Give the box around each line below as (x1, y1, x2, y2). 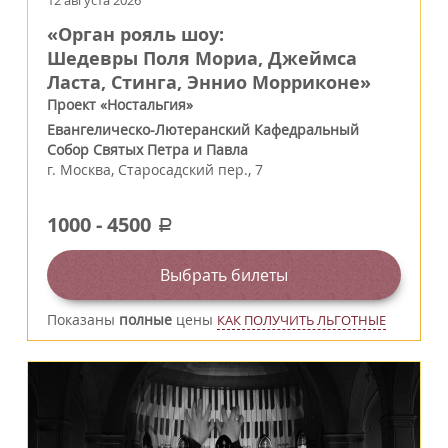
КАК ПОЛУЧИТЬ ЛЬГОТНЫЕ (217, 311, 386, 329)
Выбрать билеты (160, 264, 288, 286)
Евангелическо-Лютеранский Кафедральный (47, 120, 359, 139)
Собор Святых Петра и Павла (47, 140, 248, 159)
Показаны (47, 310, 119, 329)
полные (119, 310, 172, 329)
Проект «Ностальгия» (47, 95, 193, 114)
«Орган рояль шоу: (47, 22, 224, 47)
